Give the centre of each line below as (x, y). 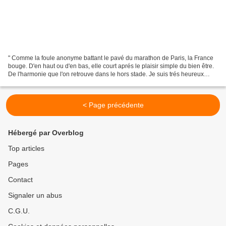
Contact (20, 180)
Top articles (26, 148)
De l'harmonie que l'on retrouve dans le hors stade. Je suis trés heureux (106, 74)
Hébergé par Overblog (46, 133)
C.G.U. (19, 211)
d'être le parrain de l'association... (54, 82)
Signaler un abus (35, 195)
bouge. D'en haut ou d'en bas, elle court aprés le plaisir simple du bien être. (111, 66)
